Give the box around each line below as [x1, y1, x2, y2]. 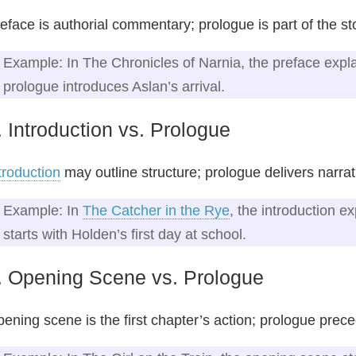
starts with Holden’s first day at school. [3, 226, 246, 242]
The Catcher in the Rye [83, 202, 230, 219]
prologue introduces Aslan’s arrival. [3, 78, 225, 95]
